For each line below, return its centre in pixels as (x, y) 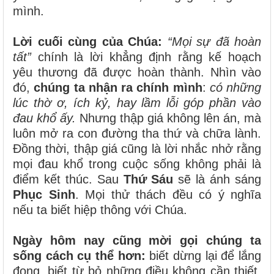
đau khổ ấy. (44, 118)
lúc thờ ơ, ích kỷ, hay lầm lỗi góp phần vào (137, 102)
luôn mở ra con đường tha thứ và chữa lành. (137, 133)
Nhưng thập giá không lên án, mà (168, 118)
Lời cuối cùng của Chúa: (87, 41)
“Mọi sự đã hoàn (214, 41)
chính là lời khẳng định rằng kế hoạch (146, 57)
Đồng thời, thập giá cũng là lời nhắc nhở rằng (137, 148)
